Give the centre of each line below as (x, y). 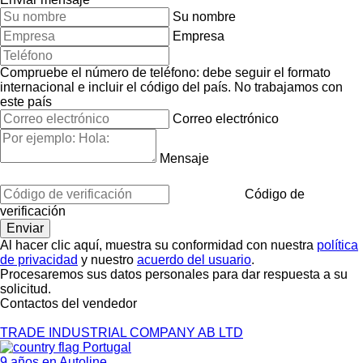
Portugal (105, 347)
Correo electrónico (226, 118)
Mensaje (184, 158)
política (337, 245)
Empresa (199, 36)
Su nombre (204, 16)
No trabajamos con (288, 87)
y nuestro (107, 259)
